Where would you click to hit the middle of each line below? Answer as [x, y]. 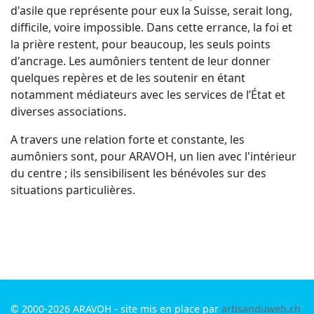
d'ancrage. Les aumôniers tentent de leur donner [141, 61]
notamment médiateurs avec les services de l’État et [148, 95]
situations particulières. [73, 190]
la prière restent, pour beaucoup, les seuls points [141, 44]
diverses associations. [68, 111]
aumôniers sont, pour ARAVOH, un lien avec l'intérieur [153, 156]
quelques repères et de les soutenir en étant [128, 78]
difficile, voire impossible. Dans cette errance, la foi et [151, 27]
